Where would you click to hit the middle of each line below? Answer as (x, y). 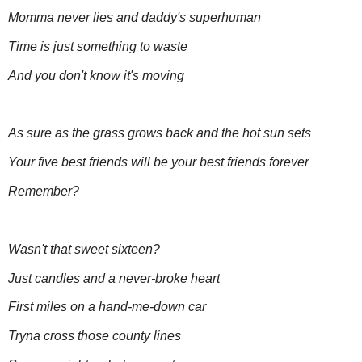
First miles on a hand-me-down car (107, 307)
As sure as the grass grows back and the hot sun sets (160, 133)
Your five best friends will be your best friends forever (158, 162)
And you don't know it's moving (96, 75)
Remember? (44, 192)
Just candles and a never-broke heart (114, 278)
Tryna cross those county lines (95, 336)
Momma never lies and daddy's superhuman (135, 18)
